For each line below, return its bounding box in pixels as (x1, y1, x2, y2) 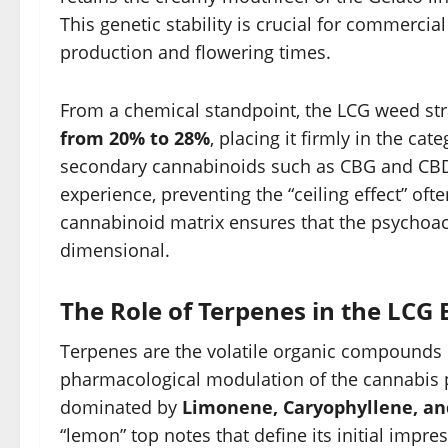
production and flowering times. (60, 40, 331, 65)
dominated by (60, 395, 182, 420)
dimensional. (60, 238, 170, 263)
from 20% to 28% (60, 126, 210, 151)
